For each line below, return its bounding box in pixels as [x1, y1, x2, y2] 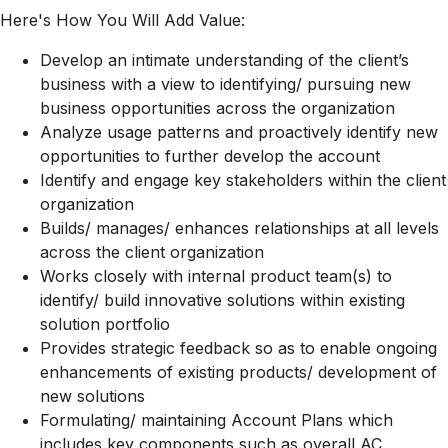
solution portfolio [40, 314, 170, 334]
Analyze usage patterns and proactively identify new [40, 122, 438, 142]
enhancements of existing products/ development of [40, 362, 437, 382]
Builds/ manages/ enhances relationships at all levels [40, 218, 439, 238]
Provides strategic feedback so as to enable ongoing [40, 338, 437, 358]
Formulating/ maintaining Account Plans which [40, 410, 393, 430]
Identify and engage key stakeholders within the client [40, 170, 446, 190]
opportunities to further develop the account [40, 146, 380, 166]
